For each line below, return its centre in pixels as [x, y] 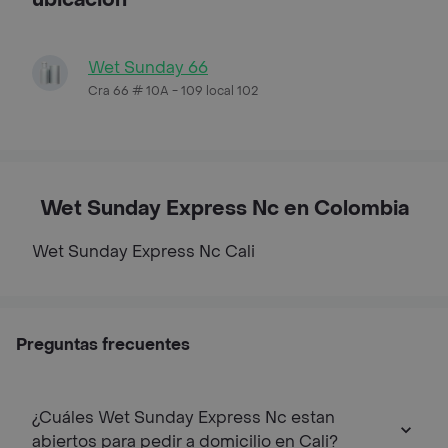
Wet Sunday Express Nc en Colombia [224, 208]
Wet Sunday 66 [148, 67]
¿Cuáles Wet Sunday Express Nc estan [183, 417]
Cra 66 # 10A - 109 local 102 [173, 90]
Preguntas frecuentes [103, 344]
